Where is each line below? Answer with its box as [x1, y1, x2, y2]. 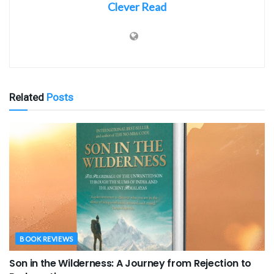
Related [9, 91, 44, 103]
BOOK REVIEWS [20, 234, 73, 243]
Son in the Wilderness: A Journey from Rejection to [9, 256, 251, 270]
